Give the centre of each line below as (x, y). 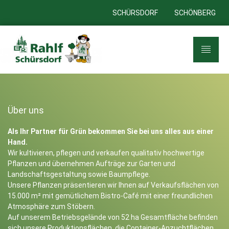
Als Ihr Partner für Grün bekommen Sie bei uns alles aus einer (111, 132)
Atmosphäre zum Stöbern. (51, 207)
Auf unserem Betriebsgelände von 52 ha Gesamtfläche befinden (113, 217)
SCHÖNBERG (195, 13)
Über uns (26, 110)
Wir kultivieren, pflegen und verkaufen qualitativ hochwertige (106, 153)
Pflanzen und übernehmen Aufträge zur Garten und (91, 164)
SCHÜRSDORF (135, 13)
